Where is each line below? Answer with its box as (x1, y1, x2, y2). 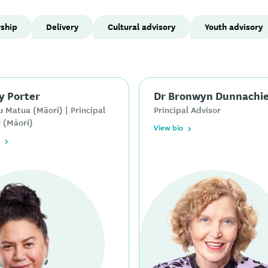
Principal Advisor (154, 103, 221, 117)
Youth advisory (204, 20, 263, 33)
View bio (154, 121, 183, 134)
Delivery (45, 20, 79, 33)
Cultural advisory (107, 20, 176, 33)
